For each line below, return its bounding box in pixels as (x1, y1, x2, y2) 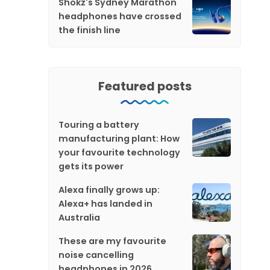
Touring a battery (58, 119, 139, 131)
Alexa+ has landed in (58, 198, 152, 210)
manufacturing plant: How (58, 133, 180, 145)
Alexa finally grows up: (58, 184, 160, 196)
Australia (58, 212, 100, 224)
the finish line (58, 24, 121, 36)
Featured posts (98, 78, 192, 95)
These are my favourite (58, 235, 166, 247)
